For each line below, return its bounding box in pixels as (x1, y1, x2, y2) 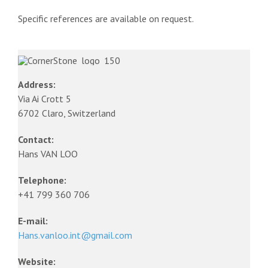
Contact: (18, 133, 54, 145)
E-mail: (18, 214, 48, 227)
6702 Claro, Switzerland (18, 106, 115, 119)
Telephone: (18, 173, 66, 186)
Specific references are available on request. (18, 12, 194, 25)
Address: (18, 78, 56, 90)
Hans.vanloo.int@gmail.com (18, 229, 132, 241)
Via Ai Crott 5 (18, 92, 71, 105)
